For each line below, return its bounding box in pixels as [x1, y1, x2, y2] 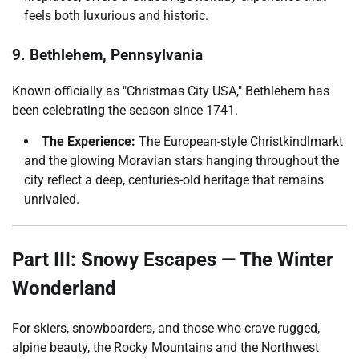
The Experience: [42, 134, 135, 150]
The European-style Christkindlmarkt [135, 134, 343, 150]
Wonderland [12, 277, 116, 301]
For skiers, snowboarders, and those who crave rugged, [12, 320, 320, 336]
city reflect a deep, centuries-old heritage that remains [24, 172, 324, 188]
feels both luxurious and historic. [24, 7, 208, 23]
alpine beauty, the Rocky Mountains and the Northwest [12, 339, 319, 355]
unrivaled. [24, 192, 79, 208]
